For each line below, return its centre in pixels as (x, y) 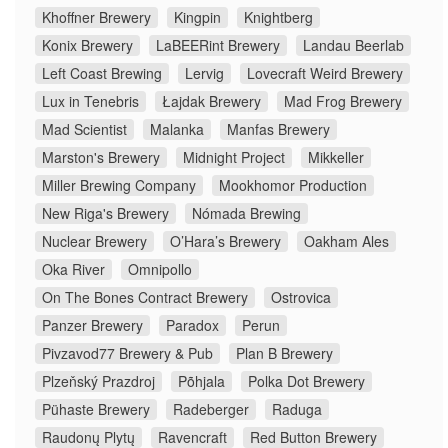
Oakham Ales (346, 241)
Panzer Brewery (92, 325)
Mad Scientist (84, 129)
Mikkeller (336, 157)
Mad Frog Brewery (343, 101)
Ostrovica (301, 297)
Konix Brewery (87, 45)
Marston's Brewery (101, 157)
